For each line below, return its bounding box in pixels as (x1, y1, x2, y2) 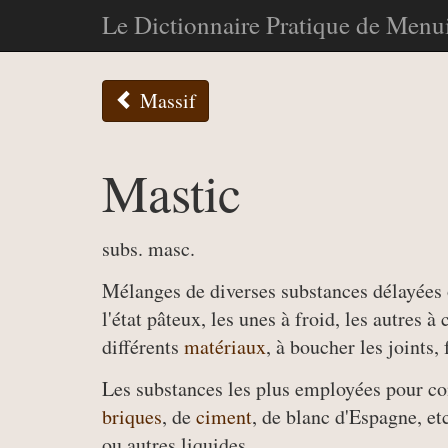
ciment (196, 403, 252, 430)
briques (102, 403, 162, 430)
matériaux (184, 333, 266, 360)
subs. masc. (102, 235, 195, 262)
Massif (135, 87, 196, 114)
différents (102, 333, 184, 360)
